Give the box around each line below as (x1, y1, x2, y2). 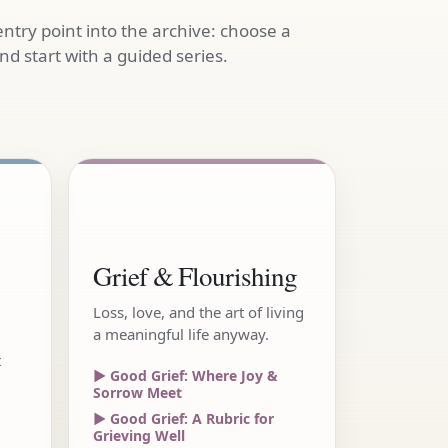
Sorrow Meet (93, 383, 182, 402)
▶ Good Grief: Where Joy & (93, 366, 278, 385)
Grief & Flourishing (93, 258, 297, 294)
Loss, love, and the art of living (93, 302, 304, 322)
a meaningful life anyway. (93, 324, 269, 344)
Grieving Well (93, 426, 185, 445)
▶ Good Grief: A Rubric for (93, 409, 274, 428)
